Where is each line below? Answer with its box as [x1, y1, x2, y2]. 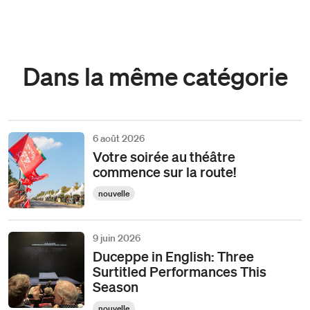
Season [93, 277, 138, 295]
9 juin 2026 [93, 231, 140, 244]
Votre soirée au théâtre [93, 147, 235, 165]
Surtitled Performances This [93, 262, 266, 280]
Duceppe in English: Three [93, 247, 254, 264]
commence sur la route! [93, 163, 236, 180]
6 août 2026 [93, 131, 145, 145]
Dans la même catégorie [22, 60, 288, 91]
